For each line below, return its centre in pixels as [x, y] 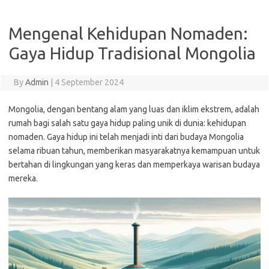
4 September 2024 [89, 82]
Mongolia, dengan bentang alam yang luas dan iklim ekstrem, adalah [134, 109]
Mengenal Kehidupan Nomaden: [128, 33]
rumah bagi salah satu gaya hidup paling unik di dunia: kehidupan [127, 123]
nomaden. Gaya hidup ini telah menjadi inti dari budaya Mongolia [126, 137]
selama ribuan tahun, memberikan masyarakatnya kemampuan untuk [134, 151]
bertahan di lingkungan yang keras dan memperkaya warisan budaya [134, 165]
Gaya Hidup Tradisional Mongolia [132, 53]
